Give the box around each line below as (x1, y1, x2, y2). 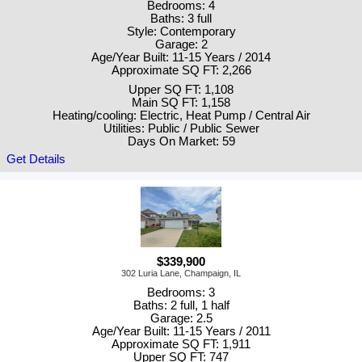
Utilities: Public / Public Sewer (103, 122, 259, 136)
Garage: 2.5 (149, 312, 213, 326)
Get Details (6, 153, 65, 166)
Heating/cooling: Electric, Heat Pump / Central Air (52, 109, 310, 123)
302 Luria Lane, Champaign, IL (121, 268, 241, 279)
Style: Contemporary (126, 25, 236, 39)
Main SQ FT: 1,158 (132, 96, 230, 110)
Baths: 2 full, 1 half (133, 299, 229, 313)
